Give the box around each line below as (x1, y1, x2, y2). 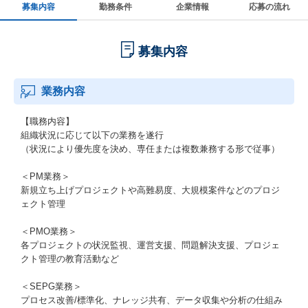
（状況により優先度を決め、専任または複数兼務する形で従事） (21, 144, 280, 154)
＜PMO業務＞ (21, 226, 77, 236)
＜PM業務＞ (21, 171, 70, 181)
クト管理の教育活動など (21, 254, 119, 264)
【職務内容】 (21, 116, 74, 126)
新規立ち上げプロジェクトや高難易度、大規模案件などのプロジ (21, 185, 280, 195)
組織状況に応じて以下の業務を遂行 (21, 130, 164, 140)
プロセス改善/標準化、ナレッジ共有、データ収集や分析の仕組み (21, 295, 283, 305)
